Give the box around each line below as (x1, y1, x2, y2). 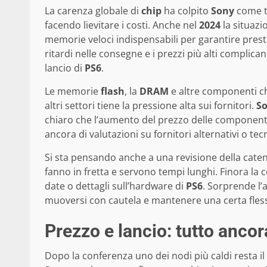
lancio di (45, 61, 85, 74)
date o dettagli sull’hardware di (45, 179, 186, 193)
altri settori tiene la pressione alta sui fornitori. (45, 98, 256, 112)
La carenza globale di (45, 4, 141, 17)
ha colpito (162, 4, 211, 17)
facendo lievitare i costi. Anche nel (45, 18, 199, 32)
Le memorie (45, 84, 101, 98)
